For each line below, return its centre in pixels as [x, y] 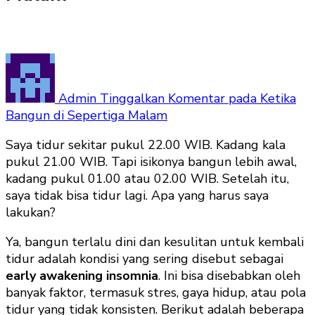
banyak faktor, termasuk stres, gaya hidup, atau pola [156, 292]
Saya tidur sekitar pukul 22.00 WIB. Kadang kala [146, 144]
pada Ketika [261, 98]
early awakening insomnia [82, 275]
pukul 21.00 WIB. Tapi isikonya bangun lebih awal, [151, 161]
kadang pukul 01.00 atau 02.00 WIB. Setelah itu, [147, 178]
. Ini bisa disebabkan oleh [229, 275]
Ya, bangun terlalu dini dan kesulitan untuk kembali [155, 242]
